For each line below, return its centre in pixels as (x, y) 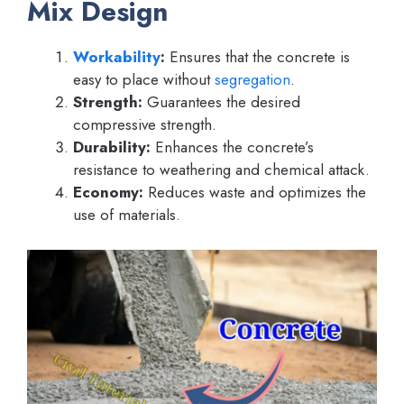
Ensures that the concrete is (257, 57)
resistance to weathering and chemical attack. (221, 170)
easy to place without (144, 80)
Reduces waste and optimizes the (255, 193)
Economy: (108, 193)
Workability (117, 57)
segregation (252, 80)
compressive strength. (145, 125)
